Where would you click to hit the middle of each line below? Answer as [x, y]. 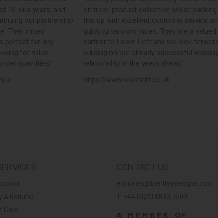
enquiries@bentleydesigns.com [164, 183]
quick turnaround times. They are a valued [149, 31]
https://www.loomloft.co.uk [126, 80]
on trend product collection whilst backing [150, 10]
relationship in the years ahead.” [133, 64]
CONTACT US [142, 167]
